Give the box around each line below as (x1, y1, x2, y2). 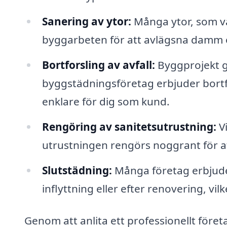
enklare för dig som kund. (42, 94, 170, 108)
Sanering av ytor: (42, 14, 131, 29)
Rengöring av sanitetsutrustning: (42, 119, 216, 134)
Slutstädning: (42, 163, 112, 177)
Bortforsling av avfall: (42, 57, 155, 72)
